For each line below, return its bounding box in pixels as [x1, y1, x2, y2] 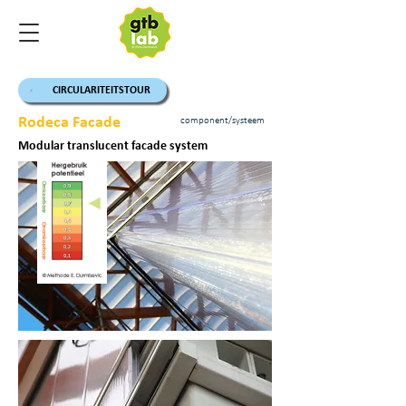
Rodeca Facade [18, 114, 121, 131]
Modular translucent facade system [18, 140, 208, 153]
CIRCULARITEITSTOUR [53, 84, 150, 96]
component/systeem [179, 116, 265, 126]
